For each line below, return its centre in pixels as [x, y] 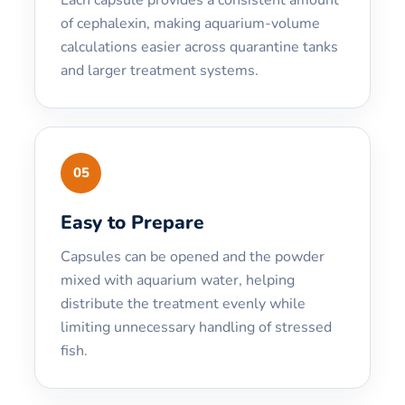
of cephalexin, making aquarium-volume [190, 23]
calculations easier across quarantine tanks [199, 47]
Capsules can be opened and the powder [193, 256]
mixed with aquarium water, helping [178, 280]
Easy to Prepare [132, 222]
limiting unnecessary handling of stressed [196, 327]
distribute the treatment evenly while [183, 303]
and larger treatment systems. [160, 70]
